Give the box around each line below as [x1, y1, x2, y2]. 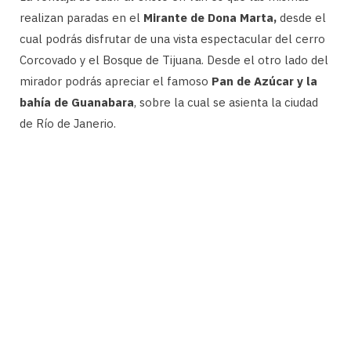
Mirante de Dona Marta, [143, 9, 277, 25]
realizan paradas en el [20, 9, 143, 25]
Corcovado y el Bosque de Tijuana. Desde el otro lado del [20, 52, 328, 67]
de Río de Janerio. [20, 115, 116, 131]
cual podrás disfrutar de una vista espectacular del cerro [20, 31, 325, 46]
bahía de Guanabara [20, 94, 134, 110]
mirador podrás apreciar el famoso [20, 73, 212, 89]
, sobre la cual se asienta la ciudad [134, 94, 318, 110]
